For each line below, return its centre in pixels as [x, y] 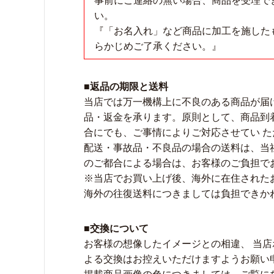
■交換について [116, 228]
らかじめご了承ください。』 [158, 46]
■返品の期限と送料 [126, 87]
